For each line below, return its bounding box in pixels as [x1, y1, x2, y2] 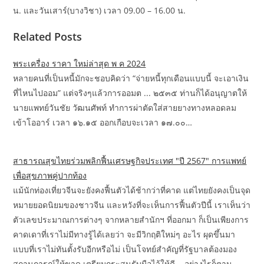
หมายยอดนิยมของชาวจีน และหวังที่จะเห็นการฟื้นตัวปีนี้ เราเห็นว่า [13, 199, 251, 211]
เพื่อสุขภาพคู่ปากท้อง [13, 170, 87, 181]
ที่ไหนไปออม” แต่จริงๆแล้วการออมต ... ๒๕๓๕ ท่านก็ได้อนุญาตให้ [13, 87, 247, 99]
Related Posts [13, 29, 82, 44]
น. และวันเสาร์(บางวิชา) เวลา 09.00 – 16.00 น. [13, 5, 186, 16]
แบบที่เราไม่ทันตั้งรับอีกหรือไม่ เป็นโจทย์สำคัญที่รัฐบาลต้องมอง [13, 243, 237, 255]
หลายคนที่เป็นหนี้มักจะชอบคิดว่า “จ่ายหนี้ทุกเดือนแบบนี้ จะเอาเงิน [13, 72, 249, 84]
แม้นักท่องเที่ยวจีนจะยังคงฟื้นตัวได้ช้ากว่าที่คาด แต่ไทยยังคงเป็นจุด [13, 184, 251, 196]
